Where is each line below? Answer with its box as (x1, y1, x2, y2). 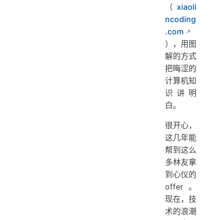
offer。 (165, 182, 196, 192)
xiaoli (177, 2, 196, 12)
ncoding (165, 14, 196, 25)
